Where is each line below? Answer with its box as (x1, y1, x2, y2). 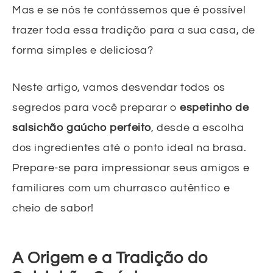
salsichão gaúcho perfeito (12, 122, 152, 134)
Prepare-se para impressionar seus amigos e (12, 162, 250, 174)
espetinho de (180, 102, 249, 114)
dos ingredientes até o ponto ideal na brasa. (12, 142, 247, 154)
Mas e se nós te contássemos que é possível (12, 4, 246, 16)
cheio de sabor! (12, 202, 94, 214)
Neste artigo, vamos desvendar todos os (12, 82, 225, 94)
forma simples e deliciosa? (12, 44, 154, 57)
